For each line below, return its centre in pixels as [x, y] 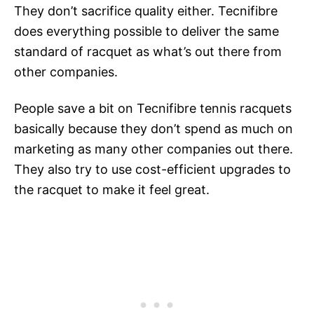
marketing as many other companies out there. [153, 149]
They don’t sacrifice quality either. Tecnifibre [146, 11]
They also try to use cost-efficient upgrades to [152, 170]
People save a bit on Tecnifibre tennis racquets [153, 109]
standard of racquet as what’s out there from [148, 52]
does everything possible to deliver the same [146, 32]
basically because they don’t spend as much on [153, 129]
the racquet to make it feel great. [112, 190]
